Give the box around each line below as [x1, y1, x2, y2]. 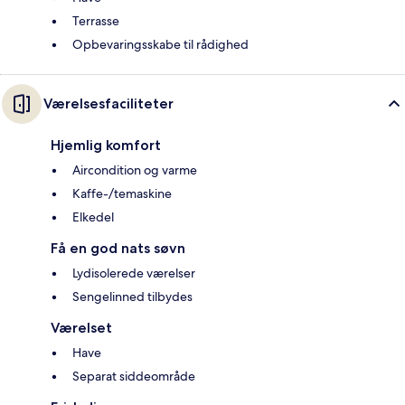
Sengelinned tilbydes [72, 288, 193, 306]
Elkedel [72, 209, 114, 226]
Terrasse [72, 13, 119, 30]
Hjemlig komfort [51, 137, 161, 155]
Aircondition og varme [72, 162, 197, 179]
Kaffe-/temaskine [72, 185, 172, 202]
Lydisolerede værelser [72, 265, 195, 282]
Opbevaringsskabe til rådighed [72, 36, 249, 53]
